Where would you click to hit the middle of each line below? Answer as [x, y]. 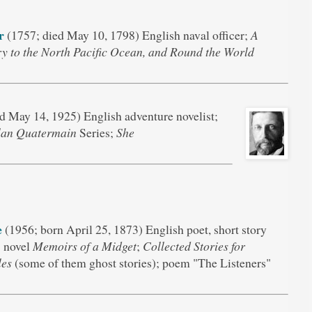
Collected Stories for [194, 246]
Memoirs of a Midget [84, 246]
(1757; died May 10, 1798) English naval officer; [127, 35]
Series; [96, 132]
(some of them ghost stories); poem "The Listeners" [141, 263]
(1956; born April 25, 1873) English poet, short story [134, 229]
